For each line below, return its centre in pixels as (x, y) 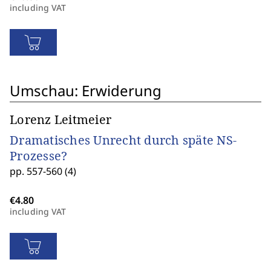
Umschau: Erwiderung (86, 90)
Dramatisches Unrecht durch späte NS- (123, 140)
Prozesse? (39, 156)
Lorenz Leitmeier (60, 119)
